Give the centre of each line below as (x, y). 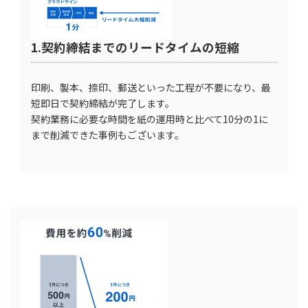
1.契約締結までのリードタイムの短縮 (135, 47)
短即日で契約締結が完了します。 (103, 103)
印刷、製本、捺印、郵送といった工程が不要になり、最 (151, 88)
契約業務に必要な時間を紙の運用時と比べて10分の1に (150, 119)
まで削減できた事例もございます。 (108, 135)
